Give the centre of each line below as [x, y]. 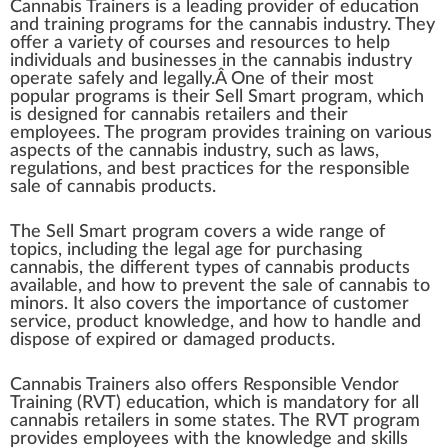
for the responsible [332, 169]
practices [217, 169]
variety [95, 43]
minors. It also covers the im [122, 304]
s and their [305, 115]
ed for [104, 115]
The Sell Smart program [107, 232]
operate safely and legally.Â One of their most [192, 79]
